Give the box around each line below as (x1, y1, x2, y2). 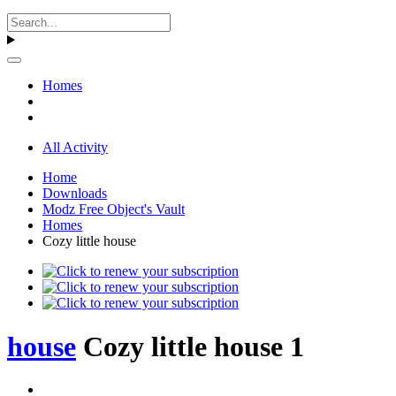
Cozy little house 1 (83, 330, 304, 362)
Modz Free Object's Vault (42, 202, 185, 217)
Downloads (42, 186, 107, 202)
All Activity (42, 140, 108, 156)
